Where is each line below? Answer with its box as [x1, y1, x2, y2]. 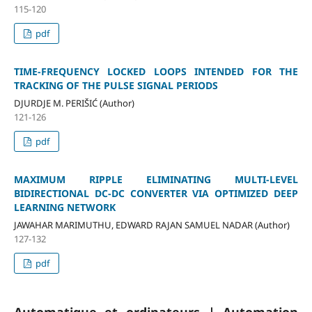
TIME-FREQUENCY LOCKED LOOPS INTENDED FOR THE [13, 65, 299, 79]
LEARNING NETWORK [13, 201, 116, 214]
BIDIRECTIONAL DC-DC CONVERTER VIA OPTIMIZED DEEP [13, 187, 299, 201]
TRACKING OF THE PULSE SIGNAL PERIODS [13, 79, 218, 93]
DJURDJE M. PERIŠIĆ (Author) [13, 97, 134, 110]
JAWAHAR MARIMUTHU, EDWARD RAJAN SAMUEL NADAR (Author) [13, 219, 290, 232]
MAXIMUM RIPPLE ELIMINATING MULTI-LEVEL [13, 173, 299, 187]
